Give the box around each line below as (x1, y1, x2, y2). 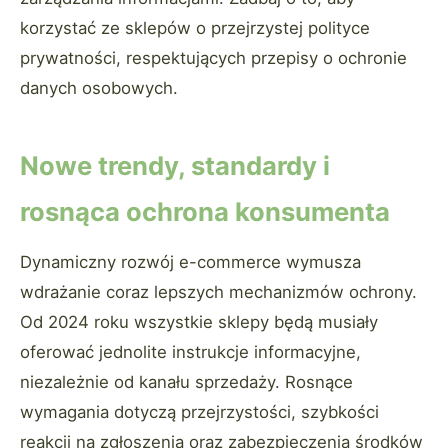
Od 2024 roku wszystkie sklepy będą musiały (20, 312, 378, 333)
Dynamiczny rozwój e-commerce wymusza (20, 252, 361, 273)
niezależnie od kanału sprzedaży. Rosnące (20, 372, 353, 393)
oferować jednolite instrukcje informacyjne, (20, 342, 361, 363)
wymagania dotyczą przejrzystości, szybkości (20, 402, 379, 423)
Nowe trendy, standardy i (20, 150, 330, 182)
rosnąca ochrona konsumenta (20, 196, 390, 228)
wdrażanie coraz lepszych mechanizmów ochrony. (20, 282, 417, 303)
